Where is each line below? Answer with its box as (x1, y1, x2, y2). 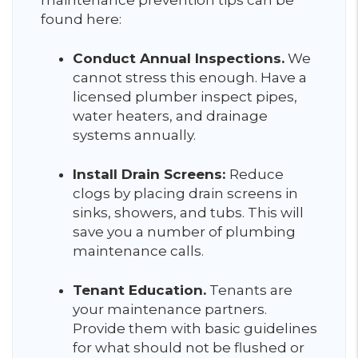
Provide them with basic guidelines (73, 320, 317, 336)
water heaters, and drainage (73, 108, 268, 124)
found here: (41, 11, 121, 27)
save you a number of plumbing (73, 224, 296, 240)
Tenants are (206, 282, 292, 298)
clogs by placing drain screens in (73, 185, 298, 201)
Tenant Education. (73, 282, 206, 298)
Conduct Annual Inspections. (73, 50, 284, 66)
